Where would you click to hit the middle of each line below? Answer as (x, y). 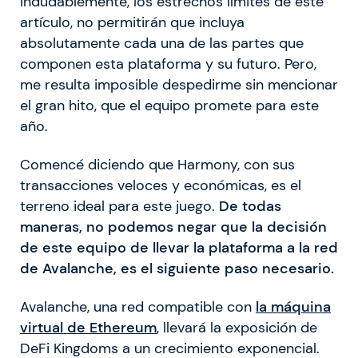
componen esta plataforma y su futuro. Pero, (168, 64)
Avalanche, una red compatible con (138, 306)
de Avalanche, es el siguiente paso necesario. (177, 268)
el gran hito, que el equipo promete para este (169, 105)
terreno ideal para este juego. (119, 206)
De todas (250, 206)
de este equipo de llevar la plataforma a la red (179, 247)
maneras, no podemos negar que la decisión (173, 227)
